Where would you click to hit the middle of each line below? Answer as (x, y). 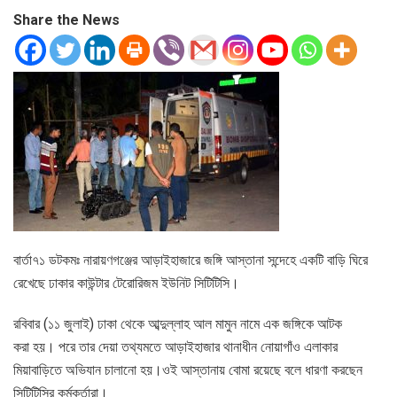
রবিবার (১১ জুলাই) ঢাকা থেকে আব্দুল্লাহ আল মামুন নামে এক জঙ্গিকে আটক (178, 323)
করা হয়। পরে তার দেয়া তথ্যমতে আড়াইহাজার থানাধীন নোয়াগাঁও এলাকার (175, 346)
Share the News (66, 19)
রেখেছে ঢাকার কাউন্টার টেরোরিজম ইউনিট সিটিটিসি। (126, 283)
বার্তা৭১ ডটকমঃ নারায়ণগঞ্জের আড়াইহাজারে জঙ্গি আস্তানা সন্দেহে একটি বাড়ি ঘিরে (191, 260)
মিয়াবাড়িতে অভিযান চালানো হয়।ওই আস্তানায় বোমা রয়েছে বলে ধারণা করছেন (188, 370)
